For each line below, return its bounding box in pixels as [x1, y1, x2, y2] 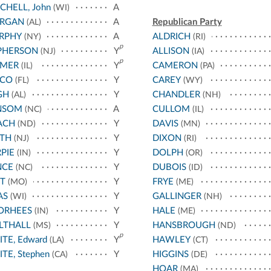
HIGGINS [152, 249, 189, 259]
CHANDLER [152, 90, 200, 99]
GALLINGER [152, 191, 201, 201]
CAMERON [152, 60, 198, 70]
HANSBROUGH [152, 220, 215, 230]
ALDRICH [152, 31, 191, 41]
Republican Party [152, 17, 222, 27]
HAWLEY [152, 235, 191, 244]
